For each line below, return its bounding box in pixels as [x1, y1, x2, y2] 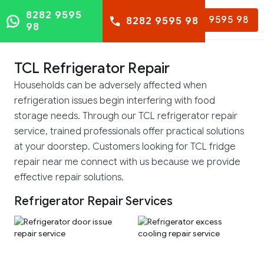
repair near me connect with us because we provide [14, 156, 240, 168]
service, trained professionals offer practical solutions [14, 126, 244, 137]
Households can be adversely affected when [14, 80, 207, 91]
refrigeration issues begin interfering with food [14, 95, 215, 107]
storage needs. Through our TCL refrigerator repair [14, 110, 237, 122]
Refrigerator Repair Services [14, 194, 173, 209]
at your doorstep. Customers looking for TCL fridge [14, 141, 236, 153]
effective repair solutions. [14, 171, 124, 183]
